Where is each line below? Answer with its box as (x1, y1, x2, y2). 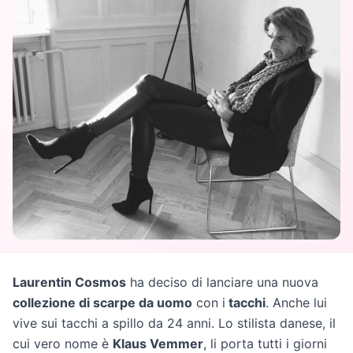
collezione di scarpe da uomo (13, 295, 192, 310)
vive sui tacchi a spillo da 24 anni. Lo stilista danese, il (13, 315, 336, 331)
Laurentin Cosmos (13, 274, 126, 290)
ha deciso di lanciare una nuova (126, 274, 318, 290)
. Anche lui (266, 295, 327, 310)
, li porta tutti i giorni (203, 336, 327, 351)
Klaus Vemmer (113, 336, 203, 351)
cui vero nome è (13, 336, 113, 351)
